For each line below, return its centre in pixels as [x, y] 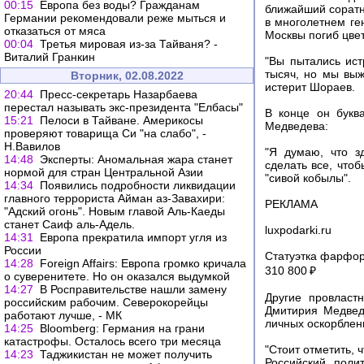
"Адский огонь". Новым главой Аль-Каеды [115, 211]
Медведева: [297, 126]
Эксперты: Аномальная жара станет [136, 159]
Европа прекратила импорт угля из [133, 237]
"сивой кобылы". [308, 178]
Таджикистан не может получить [126, 354]
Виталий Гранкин [50, 57]
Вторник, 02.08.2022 [127, 76]
